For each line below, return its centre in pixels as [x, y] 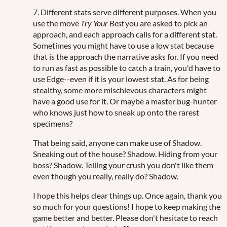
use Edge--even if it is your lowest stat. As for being [121, 79]
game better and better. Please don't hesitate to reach [125, 217]
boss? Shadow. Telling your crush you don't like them [123, 165]
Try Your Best [102, 23]
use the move [57, 23]
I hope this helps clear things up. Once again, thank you [127, 195]
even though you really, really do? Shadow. [106, 176]
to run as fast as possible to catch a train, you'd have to [127, 67]
